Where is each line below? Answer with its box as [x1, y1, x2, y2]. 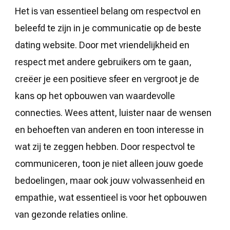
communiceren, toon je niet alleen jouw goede [15, 158, 203, 169]
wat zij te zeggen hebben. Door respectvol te [15, 141, 195, 152]
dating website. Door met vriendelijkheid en [15, 39, 189, 50]
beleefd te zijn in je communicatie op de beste [15, 22, 201, 33]
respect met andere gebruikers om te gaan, [15, 56, 191, 67]
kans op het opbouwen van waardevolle [15, 90, 175, 101]
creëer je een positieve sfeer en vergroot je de [15, 73, 199, 84]
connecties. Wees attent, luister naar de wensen [15, 107, 212, 118]
